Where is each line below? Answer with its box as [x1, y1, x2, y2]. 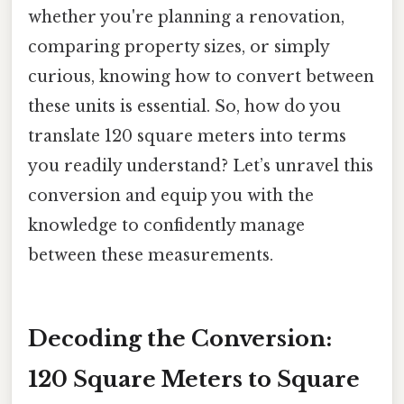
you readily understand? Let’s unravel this [28, 156, 373, 177]
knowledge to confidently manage [28, 216, 305, 236]
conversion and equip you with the [28, 186, 314, 207]
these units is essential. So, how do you [28, 96, 341, 117]
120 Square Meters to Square [28, 365, 360, 392]
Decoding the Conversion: [28, 325, 332, 352]
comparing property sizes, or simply [28, 37, 329, 58]
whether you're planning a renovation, [28, 7, 344, 28]
